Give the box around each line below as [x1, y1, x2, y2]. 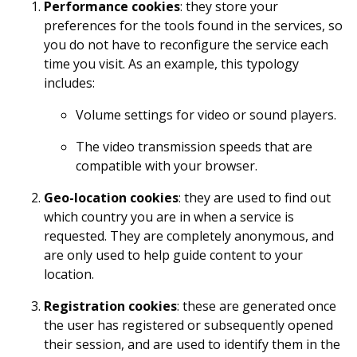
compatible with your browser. [76, 156, 257, 175]
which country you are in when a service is [44, 207, 294, 226]
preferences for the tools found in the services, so [44, 16, 343, 34]
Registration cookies [44, 296, 177, 315]
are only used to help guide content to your [44, 245, 303, 264]
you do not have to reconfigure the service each [44, 35, 328, 53]
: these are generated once [177, 296, 336, 315]
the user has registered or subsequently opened [44, 316, 333, 334]
